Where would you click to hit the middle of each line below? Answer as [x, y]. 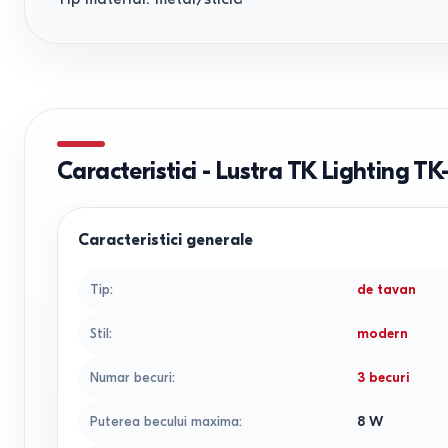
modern [383, 333]
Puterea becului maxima [164, 421]
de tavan [387, 289]
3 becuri [383, 377]
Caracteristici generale [165, 240]
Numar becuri [131, 377]
